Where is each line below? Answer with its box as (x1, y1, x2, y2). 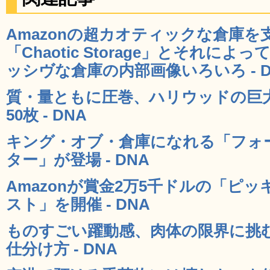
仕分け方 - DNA (6, 240, 118, 257)
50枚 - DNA (6, 106, 87, 124)
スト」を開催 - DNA (6, 195, 150, 213)
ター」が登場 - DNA (6, 151, 149, 168)
